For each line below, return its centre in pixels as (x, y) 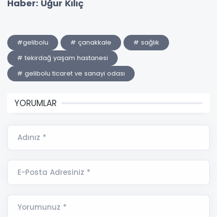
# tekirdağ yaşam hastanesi (62, 58)
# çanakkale (91, 43)
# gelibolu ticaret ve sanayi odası (71, 74)
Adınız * (32, 138)
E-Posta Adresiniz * (54, 172)
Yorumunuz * (42, 207)
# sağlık (146, 43)
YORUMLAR (36, 103)
